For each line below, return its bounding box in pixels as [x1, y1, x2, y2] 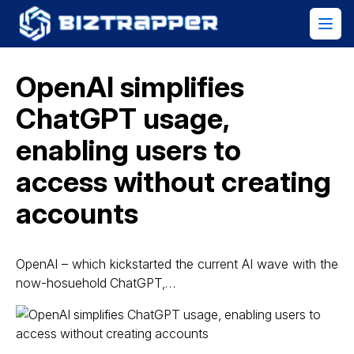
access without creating [16, 164, 331, 199]
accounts [16, 196, 138, 231]
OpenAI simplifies [16, 70, 244, 104]
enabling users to [16, 133, 241, 168]
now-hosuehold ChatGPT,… [16, 275, 175, 291]
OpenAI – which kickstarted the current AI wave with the [16, 256, 338, 272]
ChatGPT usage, [16, 101, 229, 136]
